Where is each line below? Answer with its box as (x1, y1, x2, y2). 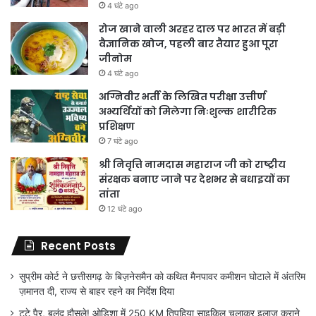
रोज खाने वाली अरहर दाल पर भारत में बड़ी (99, 22, 286, 36)
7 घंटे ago (107, 136, 138, 146)
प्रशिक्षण (99, 119, 135, 133)
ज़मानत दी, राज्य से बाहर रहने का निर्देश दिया (19, 286, 174, 297)
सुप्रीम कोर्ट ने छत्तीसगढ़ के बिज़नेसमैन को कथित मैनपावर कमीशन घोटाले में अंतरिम (19, 271, 305, 282)
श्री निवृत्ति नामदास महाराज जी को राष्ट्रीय (99, 157, 286, 171)
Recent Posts (41, 238, 116, 253)
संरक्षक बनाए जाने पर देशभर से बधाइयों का (99, 172, 290, 186)
